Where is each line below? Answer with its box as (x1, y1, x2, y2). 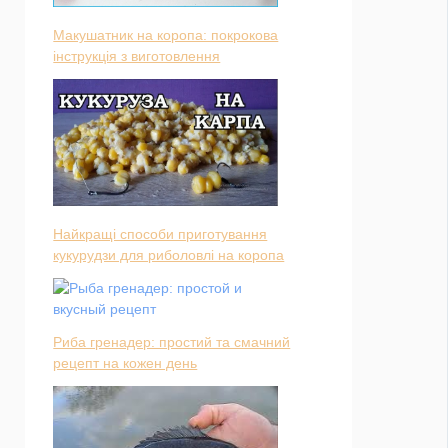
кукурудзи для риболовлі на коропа (53, 246, 285, 263)
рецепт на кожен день (53, 354, 198, 371)
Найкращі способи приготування (53, 225, 268, 242)
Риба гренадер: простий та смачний (53, 333, 291, 350)
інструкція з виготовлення (53, 48, 221, 65)
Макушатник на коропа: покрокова (53, 27, 279, 44)
